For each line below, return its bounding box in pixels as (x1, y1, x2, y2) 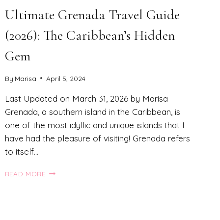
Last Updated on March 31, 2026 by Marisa (4, 93, 168, 104)
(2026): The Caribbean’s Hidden (4, 27, 175, 44)
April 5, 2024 (46, 74, 85, 82)
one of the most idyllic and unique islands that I (4, 119, 185, 130)
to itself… (4, 146, 38, 157)
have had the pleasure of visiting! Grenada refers (4, 133, 190, 143)
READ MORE (4, 169, 46, 178)
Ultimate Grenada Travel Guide (4, 6, 180, 23)
